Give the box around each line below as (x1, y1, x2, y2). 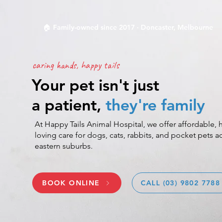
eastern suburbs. (35, 141, 93, 151)
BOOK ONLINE (42, 178, 100, 187)
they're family (106, 95, 205, 114)
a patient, (32, 95, 106, 114)
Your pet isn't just (32, 75, 159, 95)
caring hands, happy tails (32, 59, 119, 71)
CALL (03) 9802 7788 (140, 178, 221, 187)
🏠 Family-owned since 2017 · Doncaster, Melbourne (43, 23, 213, 32)
